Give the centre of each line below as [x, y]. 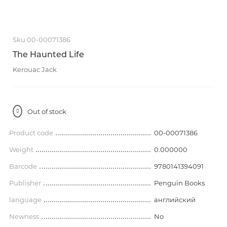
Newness [24, 216]
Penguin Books [179, 183]
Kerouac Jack [35, 69]
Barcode [23, 166]
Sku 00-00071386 [42, 40]
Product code [31, 133]
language [25, 200]
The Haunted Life [48, 54]
